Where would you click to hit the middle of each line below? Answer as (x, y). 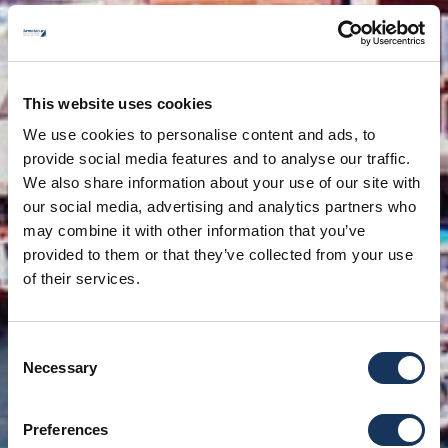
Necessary (60, 367)
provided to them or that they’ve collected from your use (218, 254)
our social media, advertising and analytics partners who (219, 206)
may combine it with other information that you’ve (194, 230)
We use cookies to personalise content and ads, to (199, 134)
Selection (37, 371)
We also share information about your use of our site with (222, 182)
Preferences (66, 429)
